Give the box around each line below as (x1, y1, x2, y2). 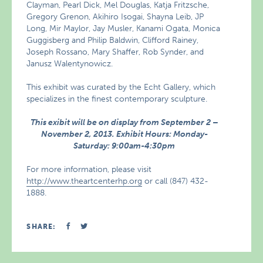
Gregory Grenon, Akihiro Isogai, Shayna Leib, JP (26, 12, 204, 22)
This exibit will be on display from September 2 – (30, 117, 218, 127)
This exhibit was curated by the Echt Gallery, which (26, 82, 216, 92)
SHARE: (26, 222, 56, 231)
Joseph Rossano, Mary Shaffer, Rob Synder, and (26, 47, 204, 57)
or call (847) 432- (142, 176, 209, 186)
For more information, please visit (26, 164, 152, 174)
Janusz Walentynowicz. (26, 59, 113, 69)
